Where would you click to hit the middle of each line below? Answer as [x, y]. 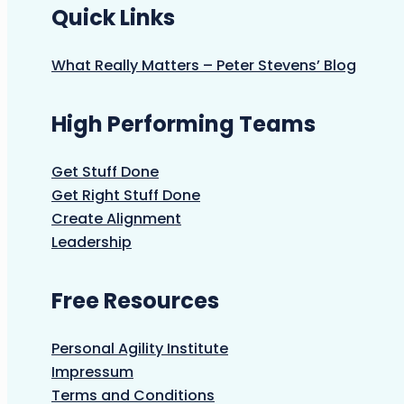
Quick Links [113, 18]
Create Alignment [116, 219]
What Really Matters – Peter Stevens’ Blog [204, 66]
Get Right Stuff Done [126, 196]
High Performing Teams [184, 124]
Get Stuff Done [105, 172]
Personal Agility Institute [140, 349]
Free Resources [135, 301]
